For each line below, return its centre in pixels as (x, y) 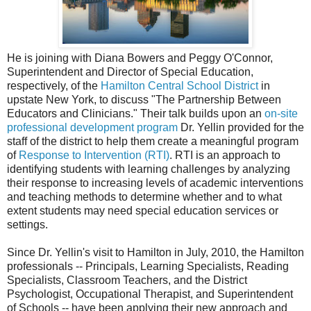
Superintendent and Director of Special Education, (130, 72)
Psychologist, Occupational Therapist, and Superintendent (150, 294)
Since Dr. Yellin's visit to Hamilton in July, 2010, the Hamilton (155, 253)
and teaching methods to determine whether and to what (144, 197)
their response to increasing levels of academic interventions (155, 183)
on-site (281, 114)
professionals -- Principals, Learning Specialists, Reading (148, 267)
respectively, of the (54, 86)
